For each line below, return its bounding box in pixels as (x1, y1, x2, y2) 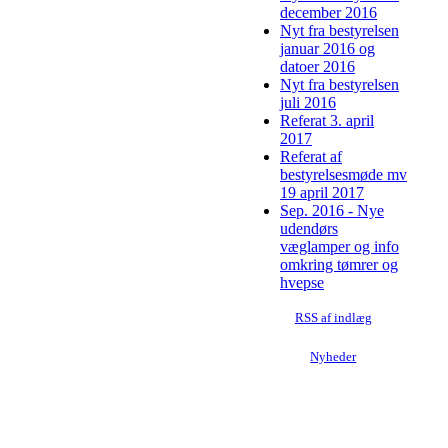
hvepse (280, 274, 324, 292)
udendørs (280, 220, 338, 238)
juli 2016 (280, 94, 336, 112)
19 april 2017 (280, 184, 364, 202)
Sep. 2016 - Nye (280, 202, 384, 220)
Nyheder (310, 349, 357, 364)
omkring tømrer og (280, 256, 398, 274)
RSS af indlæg (294, 310, 372, 325)
